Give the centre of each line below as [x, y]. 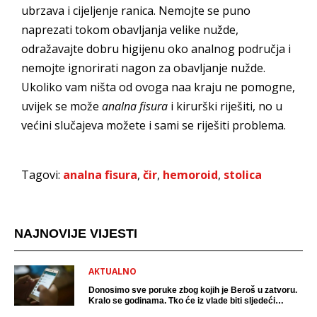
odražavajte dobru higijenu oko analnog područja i [156, 49]
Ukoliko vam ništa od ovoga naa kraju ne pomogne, [158, 87]
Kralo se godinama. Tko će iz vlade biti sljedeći [182, 301]
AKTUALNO [113, 272]
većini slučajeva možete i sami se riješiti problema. [154, 126]
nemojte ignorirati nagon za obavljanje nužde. [143, 68]
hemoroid [190, 175]
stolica [243, 175]
